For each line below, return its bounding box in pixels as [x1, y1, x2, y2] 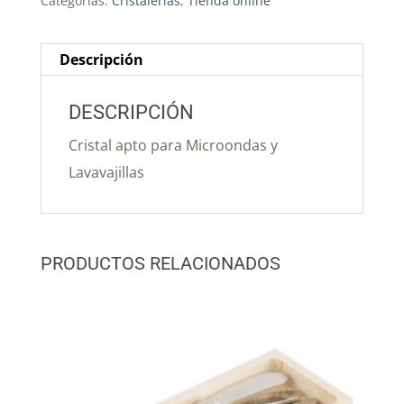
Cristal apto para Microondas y [68, 134, 278, 155]
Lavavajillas [68, 161, 144, 182]
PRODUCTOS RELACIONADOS [40, 252, 280, 274]
